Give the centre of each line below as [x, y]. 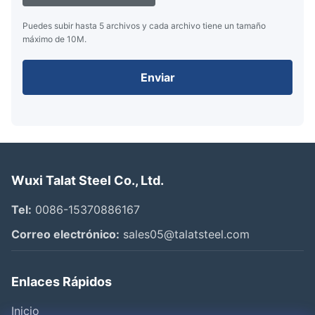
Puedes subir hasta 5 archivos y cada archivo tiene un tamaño [144, 26]
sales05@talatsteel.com [185, 234]
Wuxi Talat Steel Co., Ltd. [88, 181]
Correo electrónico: [65, 234]
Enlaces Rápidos [62, 282]
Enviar [157, 78]
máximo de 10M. [54, 39]
